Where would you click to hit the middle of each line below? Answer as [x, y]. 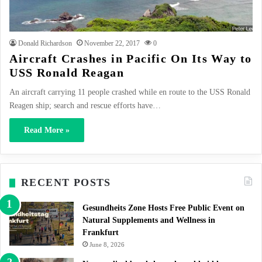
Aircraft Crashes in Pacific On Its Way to [131, 59]
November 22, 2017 [112, 44]
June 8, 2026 [107, 245]
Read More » [47, 130]
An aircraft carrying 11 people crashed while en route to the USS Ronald [130, 92]
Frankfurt [101, 233]
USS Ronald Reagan [67, 73]
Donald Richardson [45, 44]
